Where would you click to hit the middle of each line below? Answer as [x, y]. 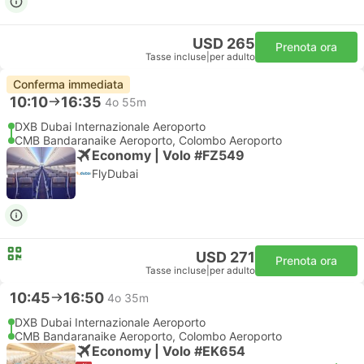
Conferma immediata [68, 84]
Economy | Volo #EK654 [169, 351]
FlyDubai [115, 173]
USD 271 [225, 257]
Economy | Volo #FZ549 [168, 155]
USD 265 [224, 43]
